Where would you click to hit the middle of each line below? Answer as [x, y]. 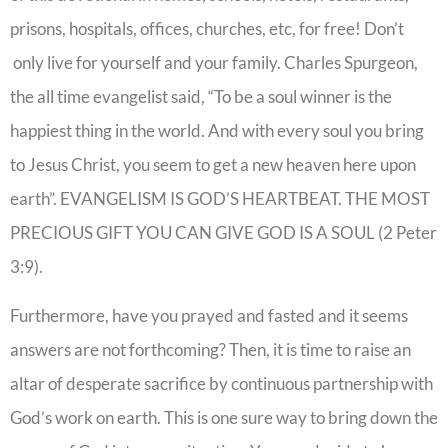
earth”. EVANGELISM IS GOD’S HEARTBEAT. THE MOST [220, 199]
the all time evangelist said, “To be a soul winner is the [201, 97]
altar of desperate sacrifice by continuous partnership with [221, 383]
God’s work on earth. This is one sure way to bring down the [224, 417]
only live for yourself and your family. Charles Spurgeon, [214, 63]
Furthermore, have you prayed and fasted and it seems [209, 315]
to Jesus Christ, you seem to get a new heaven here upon [213, 165]
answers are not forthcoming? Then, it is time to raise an [210, 349]
